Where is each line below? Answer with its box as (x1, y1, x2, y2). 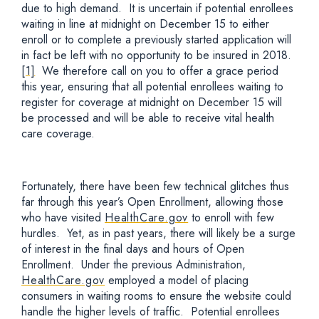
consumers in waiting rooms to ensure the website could (21, 288, 291, 304)
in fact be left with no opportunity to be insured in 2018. (21, 47, 291, 63)
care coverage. (21, 125, 95, 142)
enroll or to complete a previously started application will (21, 31, 291, 48)
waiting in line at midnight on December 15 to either (21, 16, 269, 32)
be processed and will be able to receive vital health (21, 110, 274, 126)
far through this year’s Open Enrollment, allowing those (21, 194, 283, 210)
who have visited (21, 209, 105, 226)
